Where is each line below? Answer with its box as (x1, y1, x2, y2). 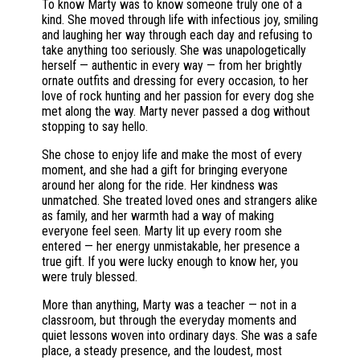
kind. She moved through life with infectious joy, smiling (42, 12, 318, 27)
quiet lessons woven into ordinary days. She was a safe (42, 328, 317, 343)
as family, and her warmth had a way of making (42, 208, 274, 223)
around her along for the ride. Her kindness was (42, 178, 278, 193)
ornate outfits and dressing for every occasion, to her (42, 73, 309, 88)
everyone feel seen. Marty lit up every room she (42, 223, 282, 239)
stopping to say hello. (42, 119, 148, 134)
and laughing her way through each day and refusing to (42, 27, 313, 43)
